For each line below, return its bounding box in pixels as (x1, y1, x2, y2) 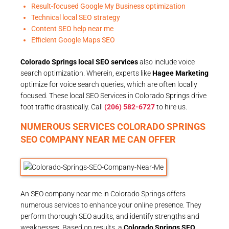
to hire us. (155, 102, 187, 111)
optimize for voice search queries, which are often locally (20, 80, 197, 88)
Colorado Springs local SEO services (20, 57, 138, 66)
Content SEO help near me (31, 24, 113, 33)
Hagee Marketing (152, 68, 209, 77)
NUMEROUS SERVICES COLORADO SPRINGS (20, 121, 205, 132)
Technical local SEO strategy (31, 13, 120, 21)
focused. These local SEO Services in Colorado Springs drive (20, 91, 207, 100)
